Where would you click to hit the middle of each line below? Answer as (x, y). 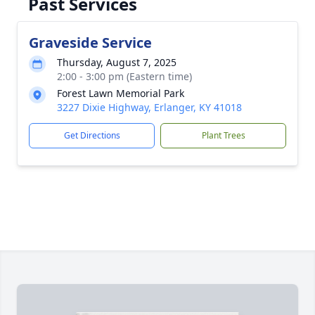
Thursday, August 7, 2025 (117, 62)
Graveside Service (90, 43)
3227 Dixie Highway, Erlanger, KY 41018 (149, 107)
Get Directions (92, 135)
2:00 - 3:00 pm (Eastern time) (124, 76)
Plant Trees (223, 135)
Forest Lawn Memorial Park (121, 93)
